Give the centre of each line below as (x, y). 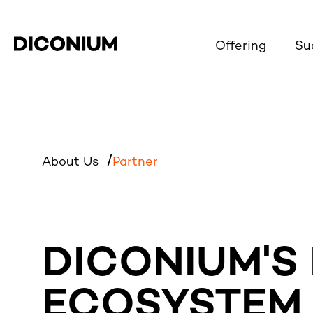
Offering (241, 46)
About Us (72, 162)
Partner (135, 162)
